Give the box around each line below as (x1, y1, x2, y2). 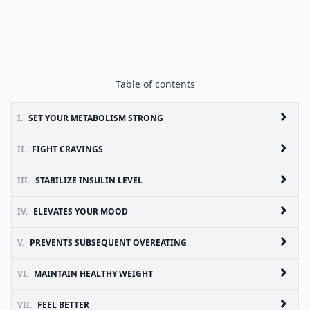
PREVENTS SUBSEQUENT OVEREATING (30, 237, 187, 248)
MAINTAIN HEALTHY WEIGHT (34, 268, 153, 280)
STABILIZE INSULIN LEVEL (35, 174, 143, 186)
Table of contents (115, 77, 195, 91)
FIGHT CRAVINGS (32, 143, 103, 155)
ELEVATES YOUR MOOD (33, 206, 128, 217)
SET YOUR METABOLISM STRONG (28, 112, 163, 124)
